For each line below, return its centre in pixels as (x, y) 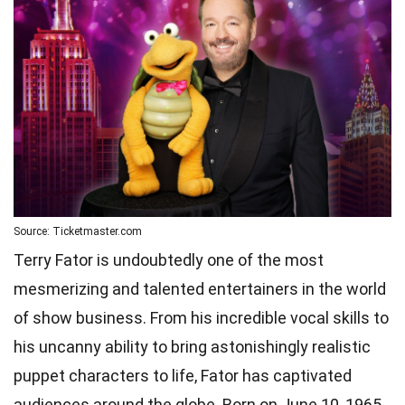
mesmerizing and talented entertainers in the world (200, 288)
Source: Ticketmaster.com (78, 231)
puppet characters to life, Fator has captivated (183, 375)
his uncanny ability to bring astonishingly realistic (192, 346)
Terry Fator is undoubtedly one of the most (169, 259)
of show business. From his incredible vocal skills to (201, 317)
